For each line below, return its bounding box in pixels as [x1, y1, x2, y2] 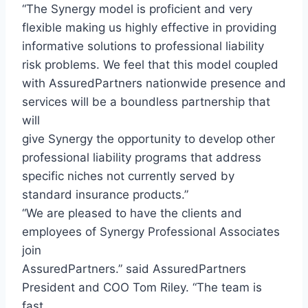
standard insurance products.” [22, 187, 188, 201]
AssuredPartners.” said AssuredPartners [22, 261, 246, 276]
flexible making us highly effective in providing [22, 20, 276, 34]
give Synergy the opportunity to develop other [22, 131, 275, 146]
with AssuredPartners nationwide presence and [22, 76, 286, 90]
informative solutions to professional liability [22, 38, 264, 53]
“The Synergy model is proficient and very [22, 1, 252, 16]
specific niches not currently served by [22, 168, 234, 183]
